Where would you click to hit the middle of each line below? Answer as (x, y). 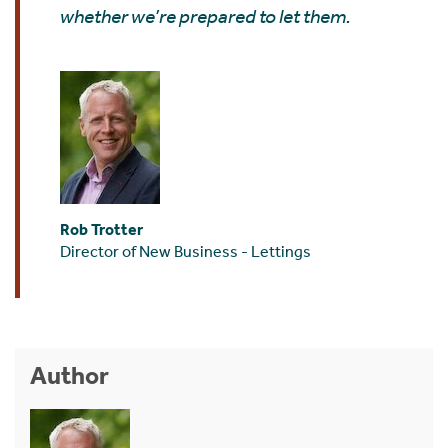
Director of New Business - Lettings (185, 251)
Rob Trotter (101, 229)
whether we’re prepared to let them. (205, 16)
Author (69, 375)
